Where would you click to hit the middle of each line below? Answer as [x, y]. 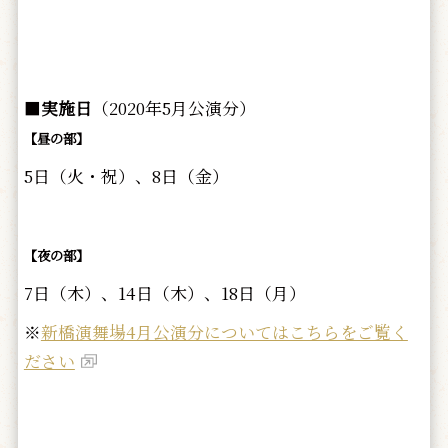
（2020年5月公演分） [173, 108]
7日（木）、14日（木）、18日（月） [164, 293]
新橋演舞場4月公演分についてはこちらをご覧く [224, 332]
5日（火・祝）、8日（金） [126, 176]
